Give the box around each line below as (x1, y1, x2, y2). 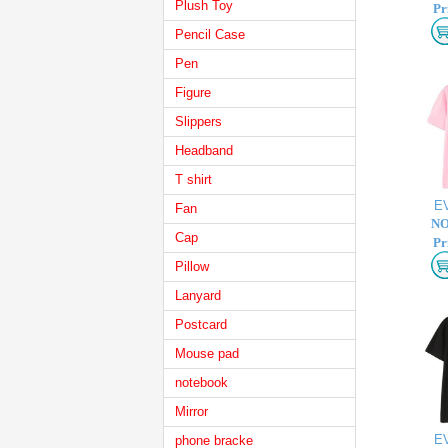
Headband (175, 143, 233, 158)
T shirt (175, 172, 212, 187)
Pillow (175, 259, 209, 274)
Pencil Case (175, 27, 245, 42)
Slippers (175, 114, 222, 129)
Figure (175, 85, 211, 100)
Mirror (175, 404, 208, 419)
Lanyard (175, 288, 221, 303)
